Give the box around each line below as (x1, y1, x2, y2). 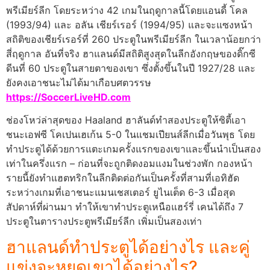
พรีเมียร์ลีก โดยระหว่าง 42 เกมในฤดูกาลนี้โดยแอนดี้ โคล (6, 4, 248, 16)
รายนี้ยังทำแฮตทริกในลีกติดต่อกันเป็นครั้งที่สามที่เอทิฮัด (6, 172, 239, 184)
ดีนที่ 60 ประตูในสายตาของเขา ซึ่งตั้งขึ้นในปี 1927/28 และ (6, 61, 256, 74)
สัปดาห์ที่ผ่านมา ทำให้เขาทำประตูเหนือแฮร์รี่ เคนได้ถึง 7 (6, 201, 243, 213)
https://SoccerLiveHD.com (6, 90, 131, 103)
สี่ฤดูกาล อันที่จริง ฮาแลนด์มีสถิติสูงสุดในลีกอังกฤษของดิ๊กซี (6, 47, 256, 60)
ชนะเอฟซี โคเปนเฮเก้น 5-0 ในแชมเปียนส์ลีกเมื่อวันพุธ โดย (6, 128, 255, 141)
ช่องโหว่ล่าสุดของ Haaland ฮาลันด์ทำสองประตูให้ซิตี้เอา (6, 114, 246, 127)
